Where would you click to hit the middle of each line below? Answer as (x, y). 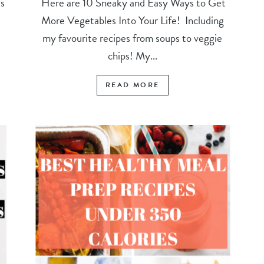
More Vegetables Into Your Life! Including (132, 20)
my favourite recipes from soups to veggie (133, 38)
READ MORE (132, 85)
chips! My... (132, 55)
